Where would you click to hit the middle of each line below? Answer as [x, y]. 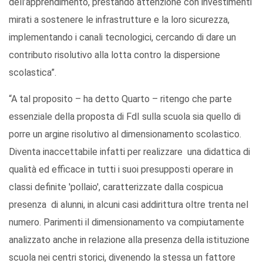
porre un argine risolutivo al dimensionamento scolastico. [125, 134]
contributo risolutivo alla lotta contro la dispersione [114, 55]
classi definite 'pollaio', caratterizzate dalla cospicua [116, 187]
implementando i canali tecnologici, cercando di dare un [122, 38]
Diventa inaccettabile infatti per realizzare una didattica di [129, 152]
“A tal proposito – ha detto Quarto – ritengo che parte [120, 99]
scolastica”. [34, 73]
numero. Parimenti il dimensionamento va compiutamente [127, 222]
